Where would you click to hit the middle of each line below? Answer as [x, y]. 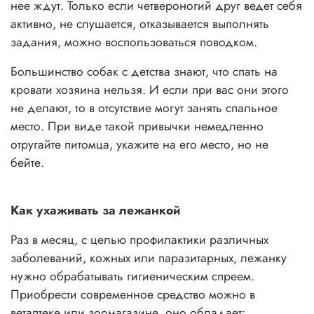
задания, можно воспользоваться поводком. [134, 42]
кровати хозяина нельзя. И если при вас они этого [150, 90]
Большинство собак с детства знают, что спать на [144, 72]
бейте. [27, 163]
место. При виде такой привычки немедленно [137, 127]
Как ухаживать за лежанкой [95, 211]
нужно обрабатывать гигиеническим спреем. [132, 277]
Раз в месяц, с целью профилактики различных [139, 240]
